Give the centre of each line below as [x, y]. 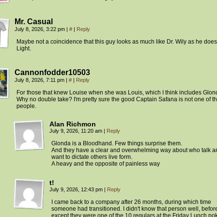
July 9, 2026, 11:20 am [77, 131]
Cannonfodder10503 [52, 73]
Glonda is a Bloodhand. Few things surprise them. [117, 144]
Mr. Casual [34, 22]
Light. [24, 49]
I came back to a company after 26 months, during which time [131, 202]
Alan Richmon [73, 124]
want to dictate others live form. [92, 157]
